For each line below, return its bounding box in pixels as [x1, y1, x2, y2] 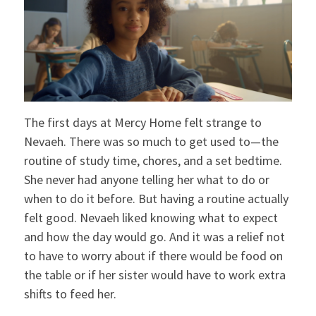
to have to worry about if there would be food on [23, 247, 283, 264]
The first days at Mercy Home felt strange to [23, 114, 262, 130]
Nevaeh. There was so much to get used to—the [23, 133, 279, 150]
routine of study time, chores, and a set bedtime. [23, 152, 282, 169]
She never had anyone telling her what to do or [23, 171, 269, 188]
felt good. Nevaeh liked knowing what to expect [23, 209, 278, 226]
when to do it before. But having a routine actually [23, 190, 288, 207]
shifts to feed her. [23, 285, 116, 302]
